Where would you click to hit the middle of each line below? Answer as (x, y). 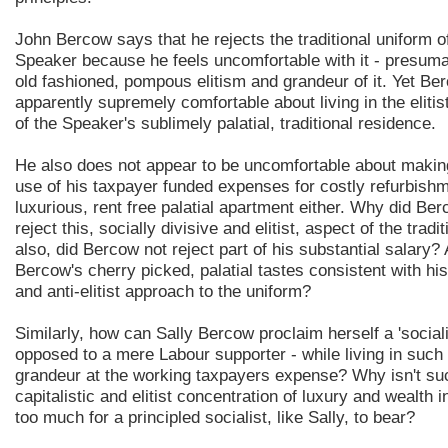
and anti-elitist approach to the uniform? (163, 292)
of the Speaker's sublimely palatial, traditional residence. (225, 124)
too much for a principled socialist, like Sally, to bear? (215, 418)
